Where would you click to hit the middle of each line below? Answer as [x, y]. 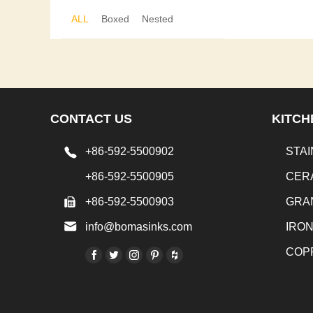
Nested [158, 19]
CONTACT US [91, 119]
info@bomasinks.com [139, 227]
